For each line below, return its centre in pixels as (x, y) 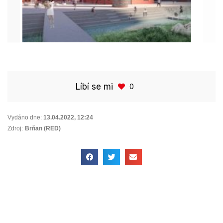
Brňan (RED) (43, 128)
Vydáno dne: (25, 117)
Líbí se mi (94, 86)
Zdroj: (15, 128)
